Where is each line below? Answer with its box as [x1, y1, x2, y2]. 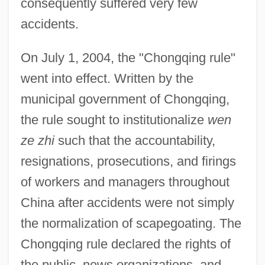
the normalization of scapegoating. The [20, 215, 241, 231]
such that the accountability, [54, 132, 215, 148]
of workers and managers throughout [20, 174, 230, 189]
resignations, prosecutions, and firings [20, 153, 236, 169]
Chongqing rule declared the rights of [20, 236, 231, 251]
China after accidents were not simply [20, 195, 234, 210]
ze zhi [20, 132, 54, 148]
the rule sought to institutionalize [20, 112, 208, 127]
